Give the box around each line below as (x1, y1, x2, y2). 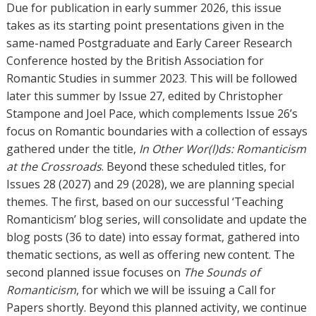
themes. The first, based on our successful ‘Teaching (6, 194, 284, 209)
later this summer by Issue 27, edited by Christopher (6, 88, 283, 104)
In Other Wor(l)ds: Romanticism (138, 141, 306, 157)
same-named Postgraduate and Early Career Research (6, 35, 292, 51)
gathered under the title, (6, 141, 139, 157)
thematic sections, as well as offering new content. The (6, 247, 295, 262)
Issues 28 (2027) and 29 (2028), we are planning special (6, 176, 294, 192)
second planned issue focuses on (6, 265, 183, 280)
